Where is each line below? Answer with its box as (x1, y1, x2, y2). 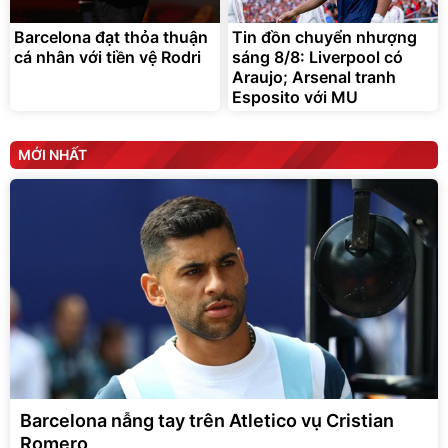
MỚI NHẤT (18, 146, 87, 164)
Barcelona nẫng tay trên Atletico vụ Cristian (20, 410, 394, 432)
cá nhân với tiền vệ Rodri (14, 47, 201, 68)
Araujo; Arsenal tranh (232, 67, 396, 88)
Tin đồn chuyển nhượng (232, 27, 417, 48)
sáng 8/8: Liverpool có (232, 47, 403, 68)
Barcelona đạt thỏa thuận (14, 27, 208, 48)
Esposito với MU (232, 87, 358, 108)
